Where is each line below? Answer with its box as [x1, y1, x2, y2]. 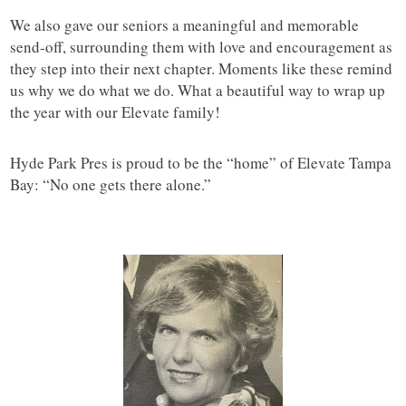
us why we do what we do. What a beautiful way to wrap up [10, 80, 386, 101]
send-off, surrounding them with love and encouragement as [10, 36, 393, 58]
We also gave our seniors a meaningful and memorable [10, 14, 360, 36]
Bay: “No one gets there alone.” [10, 174, 212, 196]
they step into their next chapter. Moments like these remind [10, 58, 393, 80]
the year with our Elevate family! [10, 101, 221, 123]
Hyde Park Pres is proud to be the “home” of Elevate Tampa [10, 152, 392, 174]
